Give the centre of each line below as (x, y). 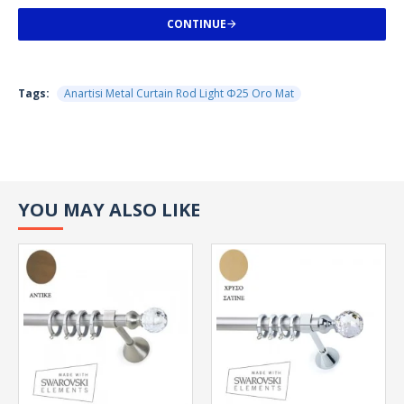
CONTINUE (197, 24)
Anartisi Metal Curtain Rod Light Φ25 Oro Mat (179, 93)
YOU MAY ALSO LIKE (109, 210)
